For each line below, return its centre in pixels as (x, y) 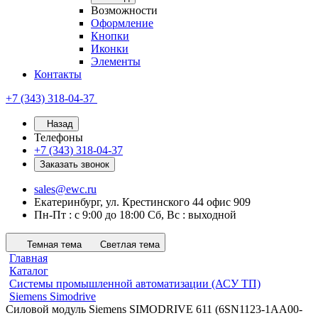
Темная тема (54, 245)
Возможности (124, 10)
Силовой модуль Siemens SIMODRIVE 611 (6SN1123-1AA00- (154, 309)
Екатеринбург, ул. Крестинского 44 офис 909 (142, 202)
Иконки (110, 49)
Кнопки (110, 36)
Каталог (29, 271)
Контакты (58, 74)
